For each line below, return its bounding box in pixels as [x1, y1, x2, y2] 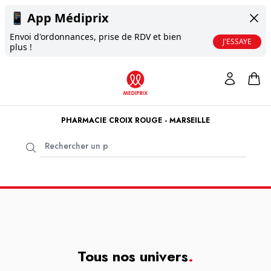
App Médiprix [27, 10, 109, 26]
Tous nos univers [77, 246, 188, 267]
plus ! [10, 41, 32, 53]
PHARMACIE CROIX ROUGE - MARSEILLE [61, 115, 210, 126]
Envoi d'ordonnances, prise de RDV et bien [10, 31, 181, 42]
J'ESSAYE [223, 36, 252, 47]
